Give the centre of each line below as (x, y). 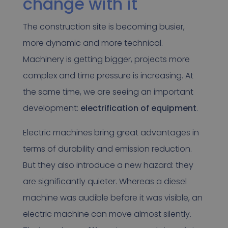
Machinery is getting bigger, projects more (106, 60)
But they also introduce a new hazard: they (108, 165)
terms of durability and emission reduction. (107, 149)
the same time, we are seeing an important (108, 92)
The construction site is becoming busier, (104, 27)
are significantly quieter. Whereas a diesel (105, 182)
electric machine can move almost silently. (107, 214)
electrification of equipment (138, 108)
